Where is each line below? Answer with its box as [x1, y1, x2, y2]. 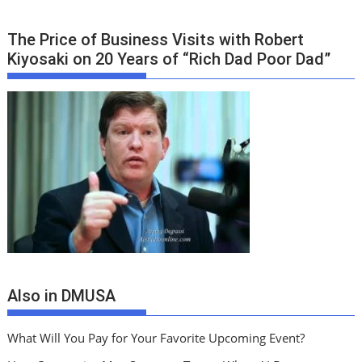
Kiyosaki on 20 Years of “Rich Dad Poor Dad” [7, 49, 331, 69]
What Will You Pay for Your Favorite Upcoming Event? [7, 329, 305, 346]
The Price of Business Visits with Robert [7, 30, 305, 50]
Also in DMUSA [7, 285, 116, 305]
